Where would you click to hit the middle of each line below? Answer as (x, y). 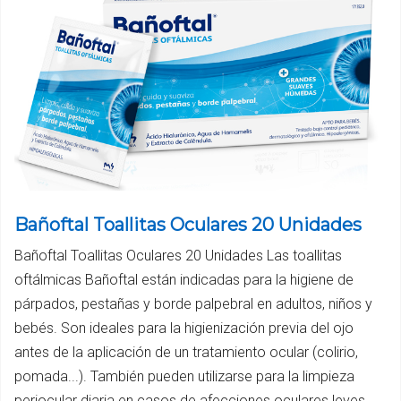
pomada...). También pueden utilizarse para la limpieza (184, 377)
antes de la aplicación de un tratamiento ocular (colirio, (186, 353)
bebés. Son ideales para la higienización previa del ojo (184, 328)
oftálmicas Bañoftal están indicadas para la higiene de (184, 280)
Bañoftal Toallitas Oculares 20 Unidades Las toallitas (178, 256)
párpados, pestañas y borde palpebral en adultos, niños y (193, 304)
